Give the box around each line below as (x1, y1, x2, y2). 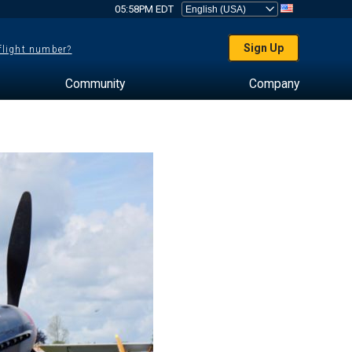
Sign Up (244, 42, 284, 54)
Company (248, 76, 299, 91)
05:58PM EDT (114, 3, 174, 15)
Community (64, 76, 125, 91)
